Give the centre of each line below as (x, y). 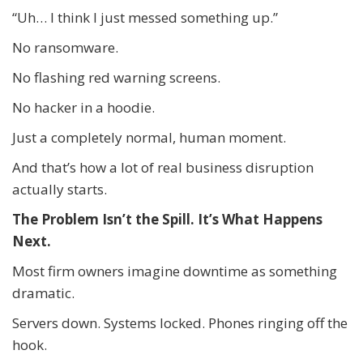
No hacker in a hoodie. (83, 107)
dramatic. (43, 293)
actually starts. (60, 189)
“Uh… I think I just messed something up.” (145, 17)
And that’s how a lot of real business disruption (163, 167)
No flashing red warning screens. (116, 77)
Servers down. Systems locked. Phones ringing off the (180, 322)
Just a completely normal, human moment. (149, 137)
